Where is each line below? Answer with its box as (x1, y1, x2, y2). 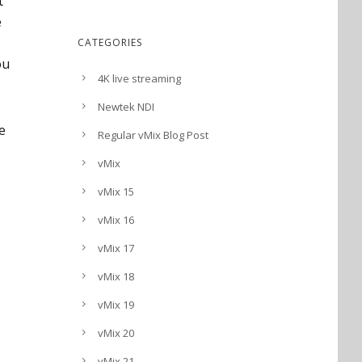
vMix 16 (98, 213, 134, 227)
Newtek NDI (98, 99, 154, 114)
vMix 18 (98, 269, 134, 284)
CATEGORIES (78, 36, 142, 49)
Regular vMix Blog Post (98, 128, 208, 142)
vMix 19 (98, 297, 134, 312)
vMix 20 (98, 326, 134, 340)
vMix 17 (98, 241, 134, 255)
